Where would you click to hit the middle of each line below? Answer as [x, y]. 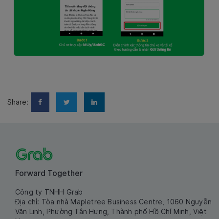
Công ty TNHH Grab [49, 192]
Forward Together [49, 173]
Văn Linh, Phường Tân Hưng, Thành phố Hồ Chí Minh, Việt [111, 212]
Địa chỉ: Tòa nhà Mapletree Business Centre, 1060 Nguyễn [114, 202]
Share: [18, 102]
